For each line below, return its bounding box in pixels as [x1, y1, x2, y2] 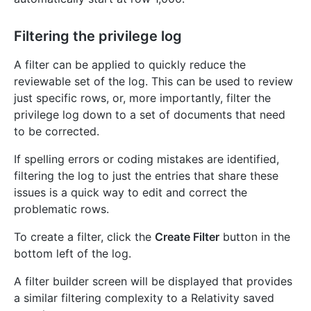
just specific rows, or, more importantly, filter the [14, 91, 271, 106]
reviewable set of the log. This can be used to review [14, 74, 293, 89]
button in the [219, 230, 290, 244]
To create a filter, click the [14, 230, 155, 244]
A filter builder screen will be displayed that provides [14, 274, 292, 289]
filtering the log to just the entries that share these [14, 169, 278, 183]
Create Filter [155, 230, 219, 244]
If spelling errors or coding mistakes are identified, [14, 152, 279, 167]
